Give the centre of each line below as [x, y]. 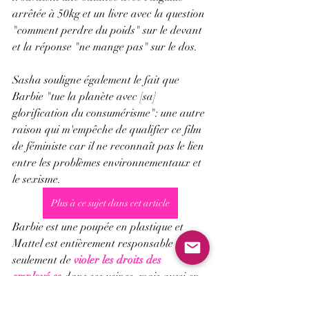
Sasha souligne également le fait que [97, 80]
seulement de [43, 260]
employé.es [37, 277]
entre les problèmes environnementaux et [108, 163]
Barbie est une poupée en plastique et [99, 227]
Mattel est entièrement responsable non [104, 244]
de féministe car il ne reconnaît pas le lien [110, 147]
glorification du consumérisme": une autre [110, 113]
